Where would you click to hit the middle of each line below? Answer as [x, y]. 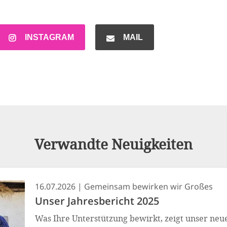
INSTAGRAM [49, 37]
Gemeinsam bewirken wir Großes [148, 187]
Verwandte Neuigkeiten [113, 144]
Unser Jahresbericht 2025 [97, 201]
